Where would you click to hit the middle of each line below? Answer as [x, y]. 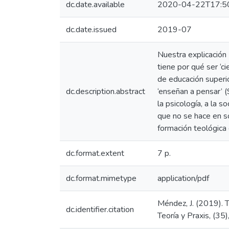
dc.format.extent [95, 153]
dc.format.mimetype [101, 178]
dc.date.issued [91, 30]
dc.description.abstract [106, 91]
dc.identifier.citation [100, 210]
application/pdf [183, 178]
